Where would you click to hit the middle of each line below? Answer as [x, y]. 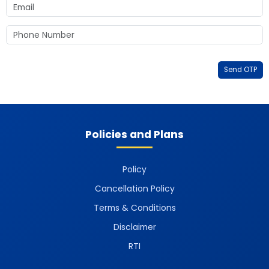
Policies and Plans [134, 135]
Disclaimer [134, 227]
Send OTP [240, 69]
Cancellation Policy [134, 189]
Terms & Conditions [134, 208]
